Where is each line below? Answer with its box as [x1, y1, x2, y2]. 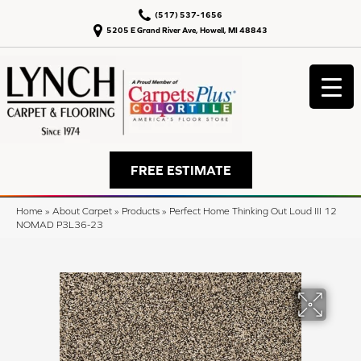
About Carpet [52, 205, 112, 216]
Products [122, 205, 160, 216]
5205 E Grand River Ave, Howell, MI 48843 [106, 25, 268, 35]
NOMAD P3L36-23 [16, 219, 103, 230]
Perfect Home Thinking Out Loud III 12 [169, 205, 337, 216]
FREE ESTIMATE [130, 163, 231, 177]
